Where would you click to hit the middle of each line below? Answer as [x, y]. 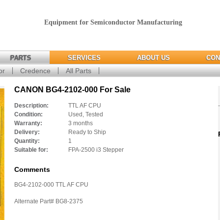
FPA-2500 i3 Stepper [96, 150]
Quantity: [27, 141]
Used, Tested [86, 114]
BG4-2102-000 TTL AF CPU [51, 185]
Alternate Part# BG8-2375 [49, 201]
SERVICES [84, 58]
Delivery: [27, 132]
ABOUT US [153, 58]
